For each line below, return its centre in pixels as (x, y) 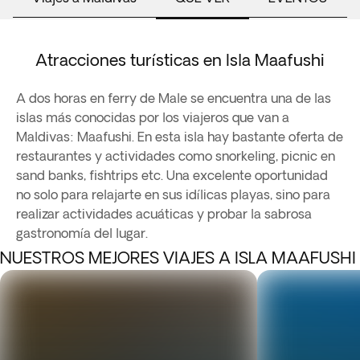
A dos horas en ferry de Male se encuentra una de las (174, 98)
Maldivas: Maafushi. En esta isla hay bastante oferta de (180, 137)
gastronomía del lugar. (82, 233)
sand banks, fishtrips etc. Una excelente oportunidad (172, 175)
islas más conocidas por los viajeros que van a (153, 117)
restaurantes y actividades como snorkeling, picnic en (176, 156)
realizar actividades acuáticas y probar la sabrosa (164, 214)
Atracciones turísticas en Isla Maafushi (180, 60)
